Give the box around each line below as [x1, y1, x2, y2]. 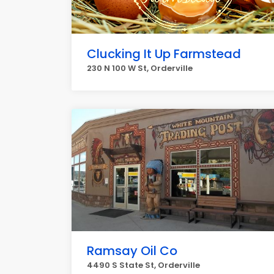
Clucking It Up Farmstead [87, 45, 241, 62]
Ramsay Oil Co [87, 242, 177, 259]
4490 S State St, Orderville [87, 259, 200, 271]
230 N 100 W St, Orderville [87, 62, 193, 74]
